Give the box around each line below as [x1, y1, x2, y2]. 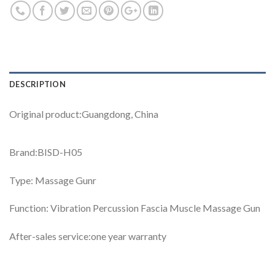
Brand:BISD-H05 [9, 145, 82, 158]
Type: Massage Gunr [9, 174, 96, 186]
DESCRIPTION [9, 79, 66, 89]
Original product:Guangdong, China [9, 107, 158, 120]
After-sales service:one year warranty [9, 230, 166, 242]
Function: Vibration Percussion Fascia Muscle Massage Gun [9, 202, 260, 214]
